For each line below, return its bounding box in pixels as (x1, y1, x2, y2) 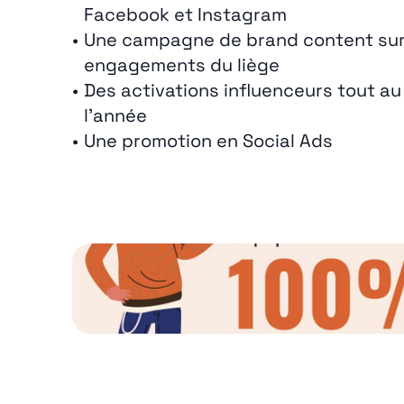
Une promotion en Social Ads (84, 129, 333, 152)
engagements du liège (84, 53, 280, 77)
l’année (84, 104, 147, 127)
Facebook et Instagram (84, 3, 287, 26)
